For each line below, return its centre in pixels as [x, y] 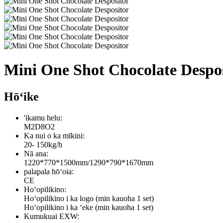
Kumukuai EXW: [52, 216]
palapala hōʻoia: [49, 171]
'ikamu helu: [43, 117]
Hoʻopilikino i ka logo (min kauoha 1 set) [89, 198]
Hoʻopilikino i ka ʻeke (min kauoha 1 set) [89, 207]
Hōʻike [21, 96]
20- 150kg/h [43, 144]
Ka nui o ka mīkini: [54, 135]
